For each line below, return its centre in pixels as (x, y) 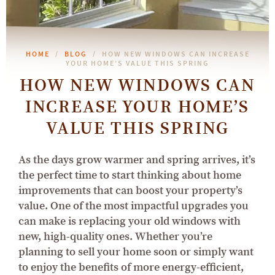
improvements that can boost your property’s (130, 190)
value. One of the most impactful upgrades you (134, 206)
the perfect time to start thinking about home (130, 175)
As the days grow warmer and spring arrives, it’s (137, 160)
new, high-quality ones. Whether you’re (115, 236)
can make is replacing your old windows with (130, 221)
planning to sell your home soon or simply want (136, 252)
